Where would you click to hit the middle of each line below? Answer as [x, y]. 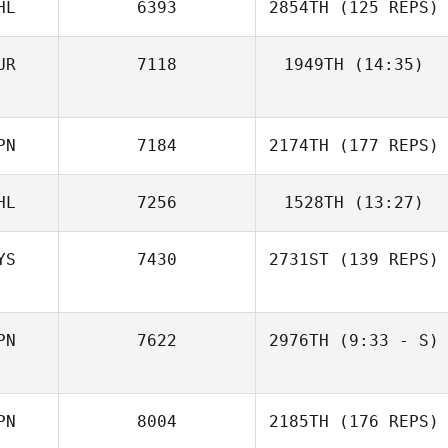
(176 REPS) [384, 421]
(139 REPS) [384, 259]
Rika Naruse [387, 402]
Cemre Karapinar [387, 126]
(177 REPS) [384, 145]
